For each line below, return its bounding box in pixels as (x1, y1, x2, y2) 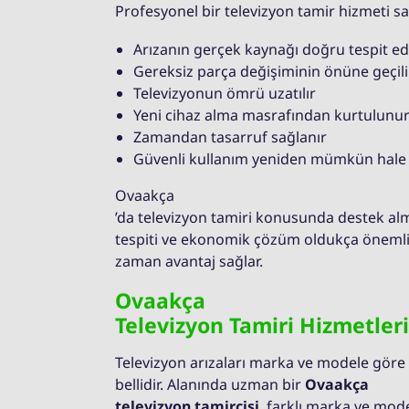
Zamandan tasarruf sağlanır (133, 127, 327, 148)
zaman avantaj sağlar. (115, 251, 263, 272)
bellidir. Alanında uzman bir (115, 374, 305, 395)
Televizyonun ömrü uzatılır (133, 83, 316, 104)
